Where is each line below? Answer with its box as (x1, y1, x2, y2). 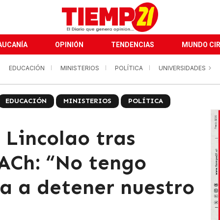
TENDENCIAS (111, 41, 154, 49)
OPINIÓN (55, 41, 83, 49)
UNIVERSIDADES (159, 64, 207, 72)
